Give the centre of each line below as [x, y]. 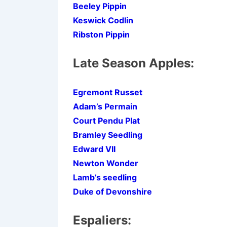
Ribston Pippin [101, 34]
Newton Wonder [106, 163]
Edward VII [94, 149]
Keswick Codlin [103, 20]
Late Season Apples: [134, 63]
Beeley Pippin [100, 6]
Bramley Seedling [108, 135]
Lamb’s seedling [105, 177]
